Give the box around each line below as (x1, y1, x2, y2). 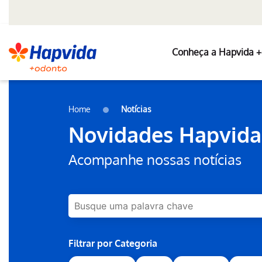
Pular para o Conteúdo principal (4, 82, 146, 94)
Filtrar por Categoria (68, 237, 157, 249)
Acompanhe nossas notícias (68, 150, 242, 168)
